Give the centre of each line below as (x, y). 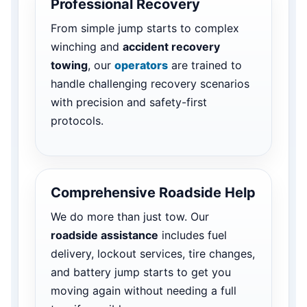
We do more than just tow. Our (130, 216)
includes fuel (193, 235)
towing (69, 65)
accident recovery (171, 46)
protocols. (77, 120)
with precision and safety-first (129, 102)
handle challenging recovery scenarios (150, 83)
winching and (87, 46)
